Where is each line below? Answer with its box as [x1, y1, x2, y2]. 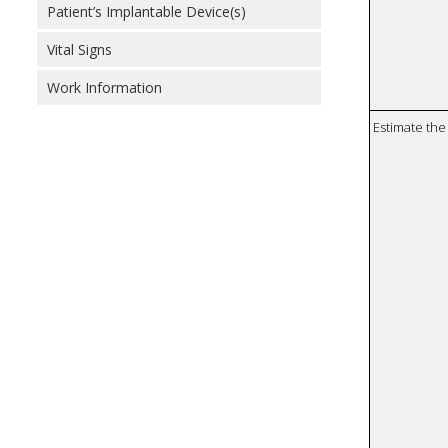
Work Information [47, 78, 162, 97]
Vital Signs [47, 40, 112, 59]
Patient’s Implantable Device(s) [47, 2, 246, 21]
